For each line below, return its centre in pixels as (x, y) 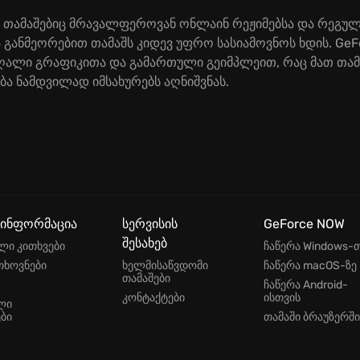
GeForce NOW (304, 224)
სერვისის (150, 224)
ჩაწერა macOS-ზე (310, 266)
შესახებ (145, 243)
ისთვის (282, 298)
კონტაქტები (153, 298)
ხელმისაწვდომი (165, 266)
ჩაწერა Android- (306, 285)
